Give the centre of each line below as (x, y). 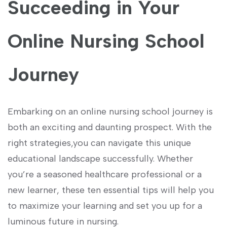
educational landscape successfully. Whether (100, 159)
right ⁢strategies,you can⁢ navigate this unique (99, 143)
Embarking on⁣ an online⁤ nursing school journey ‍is (110, 112)
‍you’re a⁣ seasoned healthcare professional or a (105, 175)
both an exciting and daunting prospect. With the (110, 127)
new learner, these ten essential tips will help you (111, 190)
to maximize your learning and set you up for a (105, 206)
